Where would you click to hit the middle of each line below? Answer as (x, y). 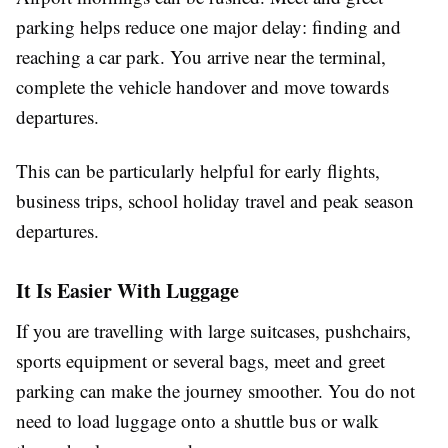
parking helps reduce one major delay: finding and (208, 26)
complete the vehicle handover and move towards (202, 86)
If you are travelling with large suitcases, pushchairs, (213, 330)
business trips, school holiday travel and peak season (215, 200)
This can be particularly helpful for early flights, (198, 170)
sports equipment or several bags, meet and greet (200, 360)
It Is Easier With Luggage (127, 290)
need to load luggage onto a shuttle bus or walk (197, 420)
